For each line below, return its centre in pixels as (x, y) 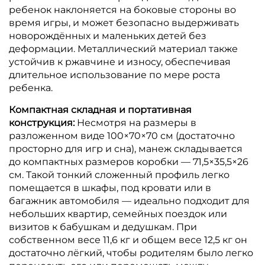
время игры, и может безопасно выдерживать (124, 22)
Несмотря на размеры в (137, 122)
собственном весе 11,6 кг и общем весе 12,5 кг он (128, 240)
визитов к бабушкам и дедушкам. (93, 227)
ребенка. (31, 88)
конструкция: (43, 122)
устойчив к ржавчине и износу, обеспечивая (120, 62)
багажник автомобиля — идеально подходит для (129, 201)
